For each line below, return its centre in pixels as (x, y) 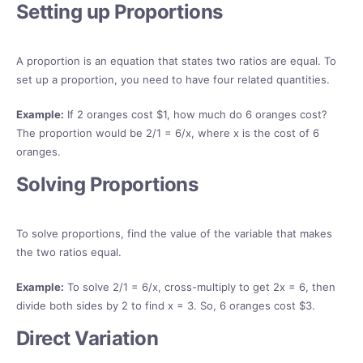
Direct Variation (88, 339)
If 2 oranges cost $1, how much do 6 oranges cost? (196, 115)
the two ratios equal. (69, 252)
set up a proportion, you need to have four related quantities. (173, 80)
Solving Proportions (107, 185)
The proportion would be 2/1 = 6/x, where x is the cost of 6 (168, 133)
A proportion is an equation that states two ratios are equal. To (176, 61)
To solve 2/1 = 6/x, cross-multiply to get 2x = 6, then (200, 287)
